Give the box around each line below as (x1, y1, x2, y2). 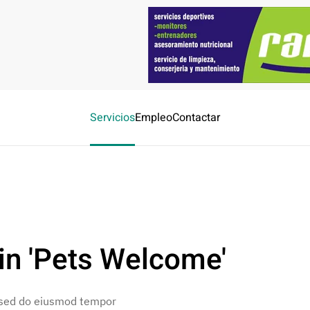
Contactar (172, 109, 220, 126)
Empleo (135, 109, 172, 126)
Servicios (90, 109, 135, 126)
